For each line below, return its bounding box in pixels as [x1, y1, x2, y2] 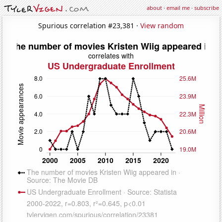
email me [166, 4, 190, 11]
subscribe [194, 4, 219, 11]
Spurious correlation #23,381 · [38, 20, 140, 30]
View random [140, 20, 184, 30]
